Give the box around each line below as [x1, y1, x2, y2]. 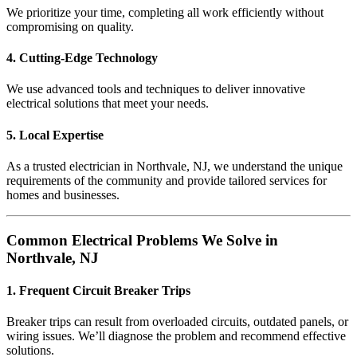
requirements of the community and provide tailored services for [6, 174, 327, 187]
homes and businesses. [6, 188, 120, 202]
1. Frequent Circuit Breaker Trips [6, 283, 190, 297]
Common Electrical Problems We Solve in [6, 231, 278, 249]
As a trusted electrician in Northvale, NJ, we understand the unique [6, 159, 343, 173]
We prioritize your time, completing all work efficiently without [6, 5, 324, 19]
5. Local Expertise [6, 127, 104, 142]
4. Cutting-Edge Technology [6, 51, 158, 65]
